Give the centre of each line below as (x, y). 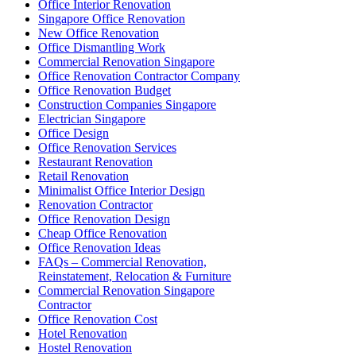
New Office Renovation (99, 33)
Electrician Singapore (92, 118)
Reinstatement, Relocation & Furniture (135, 276)
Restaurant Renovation (95, 161)
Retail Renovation (83, 176)
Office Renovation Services (107, 147)
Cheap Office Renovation (103, 233)
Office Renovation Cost (98, 319)
